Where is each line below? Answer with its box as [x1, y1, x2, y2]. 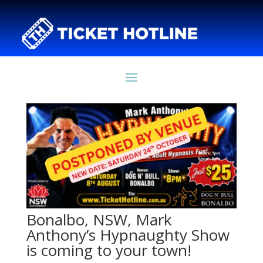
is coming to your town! [26, 240, 191, 261]
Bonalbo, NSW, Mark [26, 209, 172, 231]
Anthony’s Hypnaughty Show [26, 224, 230, 246]
